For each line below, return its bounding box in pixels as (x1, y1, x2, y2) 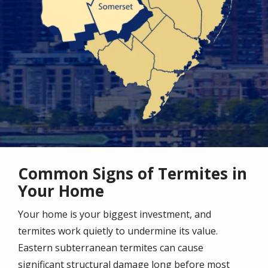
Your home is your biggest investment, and (18, 208, 211, 221)
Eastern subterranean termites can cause (18, 241, 203, 255)
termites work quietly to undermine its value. (18, 224, 218, 238)
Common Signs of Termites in (18, 163, 247, 185)
